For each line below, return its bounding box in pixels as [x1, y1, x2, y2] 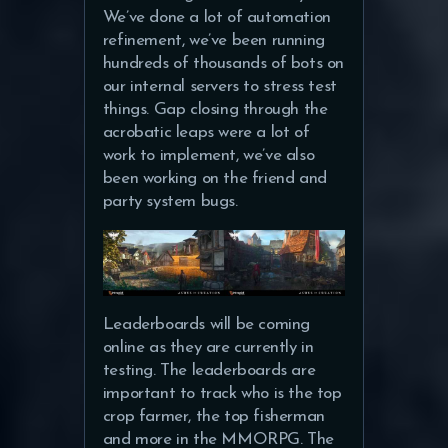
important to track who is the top [102, 385, 342, 403]
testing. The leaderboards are [102, 362, 316, 380]
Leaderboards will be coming [102, 316, 311, 334]
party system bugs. [102, 193, 243, 211]
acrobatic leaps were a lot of [102, 124, 310, 142]
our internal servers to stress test [102, 78, 337, 96]
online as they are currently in [102, 339, 314, 357]
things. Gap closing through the [102, 101, 328, 119]
